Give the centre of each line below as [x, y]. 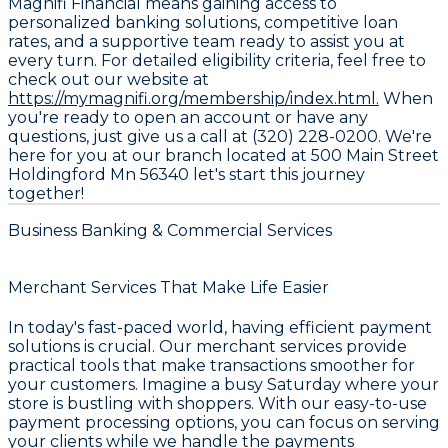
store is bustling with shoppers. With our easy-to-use [217, 403]
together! [46, 194]
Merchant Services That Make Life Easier [168, 287]
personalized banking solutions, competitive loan [203, 23]
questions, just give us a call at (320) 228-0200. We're [220, 137]
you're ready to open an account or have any [188, 118]
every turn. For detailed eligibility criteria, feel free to [217, 61]
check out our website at [108, 80]
